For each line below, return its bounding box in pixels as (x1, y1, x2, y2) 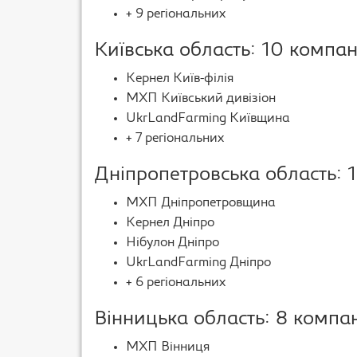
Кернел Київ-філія (126, 73, 233, 85)
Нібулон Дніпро (126, 237, 219, 249)
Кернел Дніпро (126, 217, 214, 229)
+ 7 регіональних (126, 132, 224, 145)
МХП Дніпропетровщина (126, 197, 276, 210)
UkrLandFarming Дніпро (126, 257, 271, 269)
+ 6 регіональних (126, 277, 226, 289)
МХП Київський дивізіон (126, 92, 276, 105)
